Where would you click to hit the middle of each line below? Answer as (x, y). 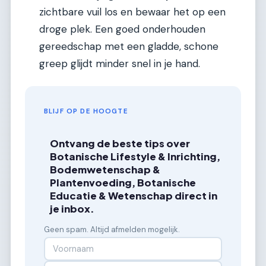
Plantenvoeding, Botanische (123, 183)
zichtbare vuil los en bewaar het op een (132, 12)
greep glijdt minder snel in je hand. (120, 64)
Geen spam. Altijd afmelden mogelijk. (112, 230)
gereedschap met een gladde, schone (129, 47)
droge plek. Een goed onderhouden (122, 29)
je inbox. (72, 209)
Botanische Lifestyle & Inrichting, (135, 157)
